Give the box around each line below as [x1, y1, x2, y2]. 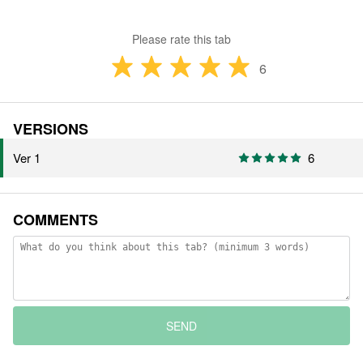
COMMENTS [13, 209, 98, 231]
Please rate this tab [132, 31, 231, 48]
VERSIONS [13, 118, 88, 140]
